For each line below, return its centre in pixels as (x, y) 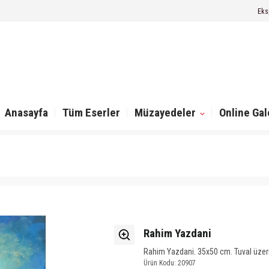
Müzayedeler (167, 113)
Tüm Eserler (92, 113)
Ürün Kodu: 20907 (170, 263)
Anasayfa (27, 113)
